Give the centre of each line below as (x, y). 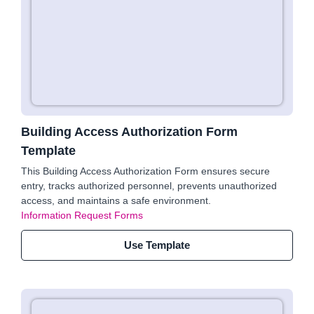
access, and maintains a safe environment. (116, 200)
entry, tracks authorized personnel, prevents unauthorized (149, 186)
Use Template (157, 245)
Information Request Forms (82, 215)
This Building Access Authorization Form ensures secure (145, 171)
